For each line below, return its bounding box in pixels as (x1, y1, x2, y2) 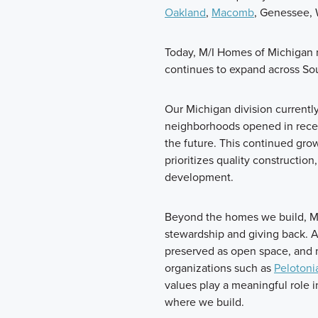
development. (165, 169, 234, 186)
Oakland (165, 4, 206, 21)
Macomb (212, 4, 254, 21)
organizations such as (165, 260, 274, 277)
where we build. (165, 294, 244, 311)
